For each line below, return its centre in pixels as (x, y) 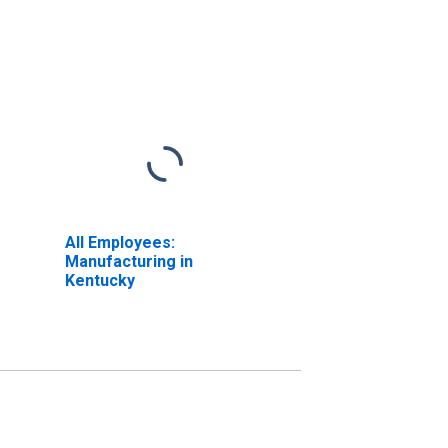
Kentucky (99, 280)
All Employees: (119, 242)
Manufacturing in (128, 261)
